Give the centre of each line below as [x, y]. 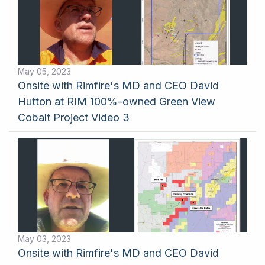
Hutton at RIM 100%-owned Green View [117, 101]
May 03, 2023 [44, 239]
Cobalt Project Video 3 [74, 117]
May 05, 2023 [44, 71]
